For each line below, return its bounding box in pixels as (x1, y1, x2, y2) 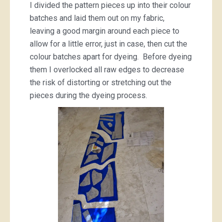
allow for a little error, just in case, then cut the (30, 39, 187, 49)
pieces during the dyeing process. (30, 91, 151, 100)
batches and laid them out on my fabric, (30, 13, 165, 23)
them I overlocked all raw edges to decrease (30, 65, 184, 74)
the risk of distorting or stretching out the (30, 78, 171, 87)
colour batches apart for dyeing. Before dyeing (30, 52, 192, 61)
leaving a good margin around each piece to (30, 26, 179, 36)
